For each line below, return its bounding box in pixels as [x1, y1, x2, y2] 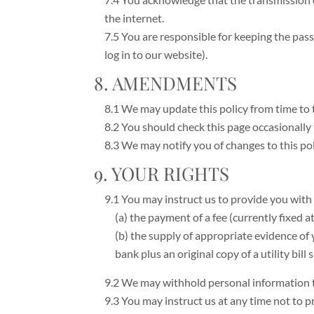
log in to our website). [104, 48, 208, 62]
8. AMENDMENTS [94, 71, 238, 96]
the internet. [104, 11, 165, 25]
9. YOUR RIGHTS [94, 161, 230, 186]
